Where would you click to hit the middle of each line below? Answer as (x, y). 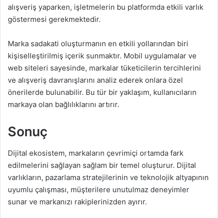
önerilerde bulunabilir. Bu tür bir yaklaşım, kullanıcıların (102, 92)
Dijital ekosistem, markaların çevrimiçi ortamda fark (96, 153)
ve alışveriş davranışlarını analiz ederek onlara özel (95, 80)
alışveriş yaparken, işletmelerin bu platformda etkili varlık (106, 7)
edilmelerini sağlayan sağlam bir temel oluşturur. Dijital (102, 165)
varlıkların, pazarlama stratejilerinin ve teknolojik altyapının (108, 178)
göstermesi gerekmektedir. (54, 19)
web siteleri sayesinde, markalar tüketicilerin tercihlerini (104, 68)
